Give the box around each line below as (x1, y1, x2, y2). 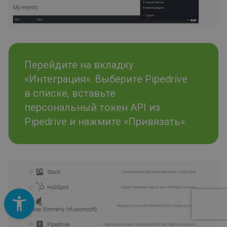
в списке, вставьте (24, 87, 116, 99)
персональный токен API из (24, 101, 160, 113)
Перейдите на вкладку (24, 58, 133, 71)
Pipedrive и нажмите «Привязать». (24, 115, 187, 128)
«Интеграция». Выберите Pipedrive (24, 72, 187, 85)
